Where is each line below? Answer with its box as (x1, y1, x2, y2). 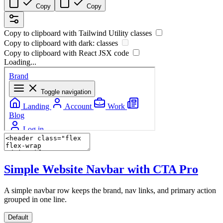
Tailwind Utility (79, 29, 128, 38)
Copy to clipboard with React (4, 49, 99, 58)
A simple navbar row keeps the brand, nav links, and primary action (4, 186, 216, 195)
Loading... (4, 58, 36, 67)
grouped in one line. (4, 195, 67, 204)
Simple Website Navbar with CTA (4, 163, 179, 176)
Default (8, 213, 28, 221)
